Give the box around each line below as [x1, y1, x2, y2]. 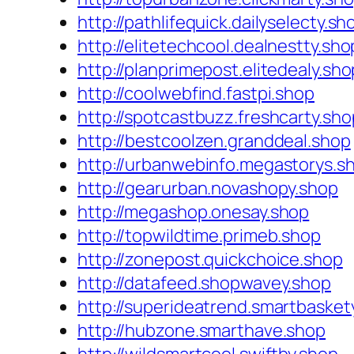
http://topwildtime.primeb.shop [77, 224, 321, 248]
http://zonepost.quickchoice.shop [77, 247, 343, 272]
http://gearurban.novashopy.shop [77, 176, 338, 201]
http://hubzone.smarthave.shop [77, 318, 326, 343]
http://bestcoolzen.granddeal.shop [77, 129, 351, 153]
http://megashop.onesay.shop [77, 200, 310, 224]
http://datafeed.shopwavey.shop [77, 271, 331, 296]
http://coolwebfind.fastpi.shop [77, 81, 314, 106]
